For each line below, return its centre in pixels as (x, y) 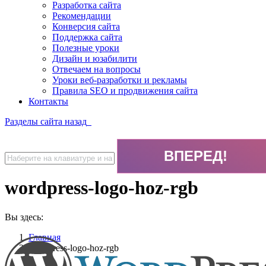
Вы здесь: (24, 217)
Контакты (48, 101)
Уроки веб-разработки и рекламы (120, 80)
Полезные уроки (86, 48)
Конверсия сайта (86, 26)
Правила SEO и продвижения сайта (125, 91)
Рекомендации (82, 16)
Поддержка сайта (87, 37)
